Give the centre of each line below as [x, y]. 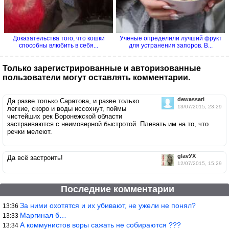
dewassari [191, 99]
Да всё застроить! [35, 157]
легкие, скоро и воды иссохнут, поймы [67, 108]
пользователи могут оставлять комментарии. [96, 77]
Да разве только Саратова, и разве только [73, 101]
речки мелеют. [30, 131]
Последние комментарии [118, 189]
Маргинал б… [43, 215]
